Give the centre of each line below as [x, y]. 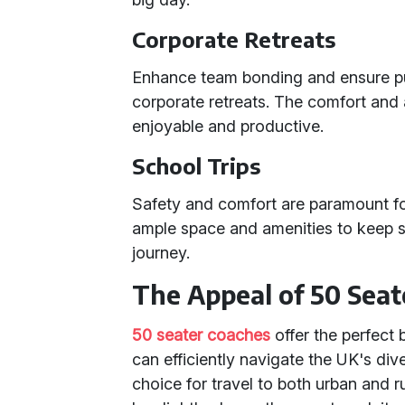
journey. [161, 253]
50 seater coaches [202, 335]
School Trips [197, 165]
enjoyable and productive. [228, 126]
